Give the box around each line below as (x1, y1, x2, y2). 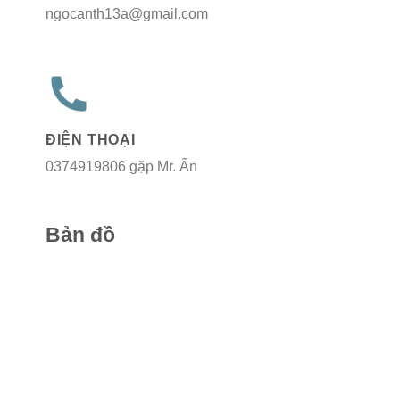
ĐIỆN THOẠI (45, 131, 136, 147)
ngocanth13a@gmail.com (45, 5, 208, 21)
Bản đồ (45, 223, 115, 247)
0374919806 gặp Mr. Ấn (45, 158, 197, 174)
